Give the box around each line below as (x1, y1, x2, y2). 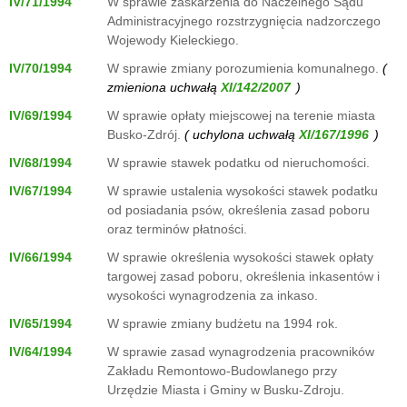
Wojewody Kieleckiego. (107, 33, 239, 47)
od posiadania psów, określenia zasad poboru (107, 203, 370, 217)
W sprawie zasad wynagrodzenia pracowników (107, 344, 374, 359)
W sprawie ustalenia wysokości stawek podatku (107, 184, 378, 198)
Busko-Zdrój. (107, 127, 181, 142)
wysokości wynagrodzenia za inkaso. (107, 288, 318, 303)
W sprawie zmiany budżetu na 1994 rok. (107, 316, 338, 331)
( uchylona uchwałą (181, 127, 299, 142)
